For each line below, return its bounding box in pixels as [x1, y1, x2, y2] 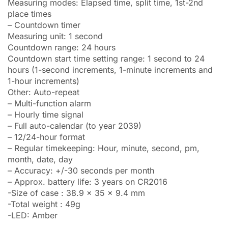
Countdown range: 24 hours [8, 42, 116, 52]
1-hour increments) [8, 75, 79, 86]
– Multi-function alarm [8, 98, 91, 108]
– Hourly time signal [8, 109, 83, 120]
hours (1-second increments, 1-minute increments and [8, 64, 213, 75]
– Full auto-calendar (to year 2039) [8, 120, 141, 131]
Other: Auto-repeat [8, 87, 79, 97]
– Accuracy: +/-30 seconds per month [8, 165, 154, 176]
